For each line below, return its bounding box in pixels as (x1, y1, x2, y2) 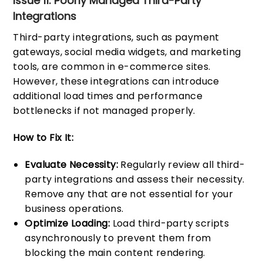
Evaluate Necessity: (25, 158, 119, 172)
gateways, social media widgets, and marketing (13, 45, 241, 59)
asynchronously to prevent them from (25, 231, 211, 245)
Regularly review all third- (118, 158, 245, 172)
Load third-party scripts (110, 217, 230, 231)
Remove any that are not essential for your (25, 187, 234, 201)
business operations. (25, 202, 124, 216)
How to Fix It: (13, 131, 74, 145)
